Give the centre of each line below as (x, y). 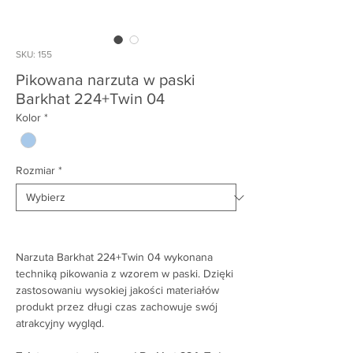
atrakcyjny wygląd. (60, 323)
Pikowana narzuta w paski (106, 80)
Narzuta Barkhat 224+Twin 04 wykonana (114, 257)
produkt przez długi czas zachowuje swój (117, 307)
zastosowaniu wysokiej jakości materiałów (117, 290)
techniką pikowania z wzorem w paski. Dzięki (124, 274)
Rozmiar (35, 171)
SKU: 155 (34, 54)
